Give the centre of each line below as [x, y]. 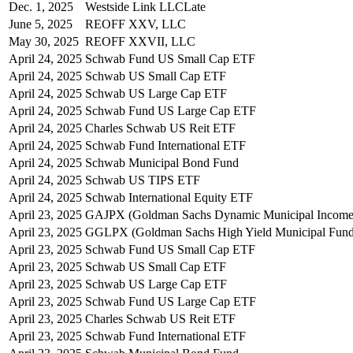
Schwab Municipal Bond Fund [162, 162]
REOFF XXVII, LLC [140, 41]
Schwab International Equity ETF [169, 197]
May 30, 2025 [44, 41]
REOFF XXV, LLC [136, 24]
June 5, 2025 [41, 24]
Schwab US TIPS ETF [143, 180]
